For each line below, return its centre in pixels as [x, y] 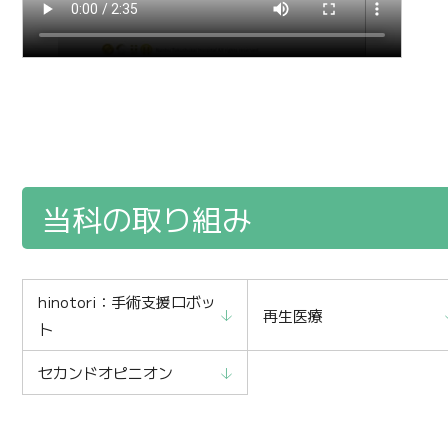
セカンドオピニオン [105, 373]
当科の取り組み [147, 218]
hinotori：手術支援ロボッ [127, 302]
